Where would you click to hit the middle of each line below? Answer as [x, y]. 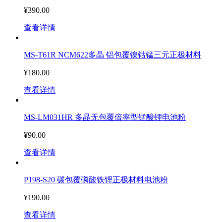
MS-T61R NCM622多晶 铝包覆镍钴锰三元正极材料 [112, 55]
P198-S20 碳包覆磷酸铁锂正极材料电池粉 [96, 180]
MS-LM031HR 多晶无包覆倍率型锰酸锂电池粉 [105, 117]
